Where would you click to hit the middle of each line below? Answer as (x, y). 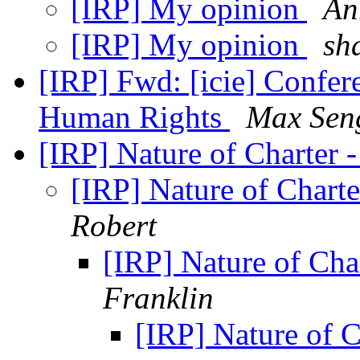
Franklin (158, 298)
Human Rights (134, 117)
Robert (114, 226)
